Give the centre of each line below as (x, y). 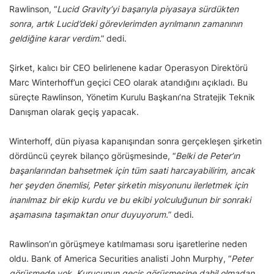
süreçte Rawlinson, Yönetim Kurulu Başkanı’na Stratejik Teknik (132, 97)
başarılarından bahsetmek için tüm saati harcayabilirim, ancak (132, 170)
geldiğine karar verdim (54, 38)
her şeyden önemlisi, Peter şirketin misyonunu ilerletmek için (128, 185)
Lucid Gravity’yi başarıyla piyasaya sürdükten (148, 9)
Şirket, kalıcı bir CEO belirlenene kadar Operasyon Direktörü (128, 67)
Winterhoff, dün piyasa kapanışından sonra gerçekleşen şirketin (135, 141)
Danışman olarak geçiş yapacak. (74, 111)
